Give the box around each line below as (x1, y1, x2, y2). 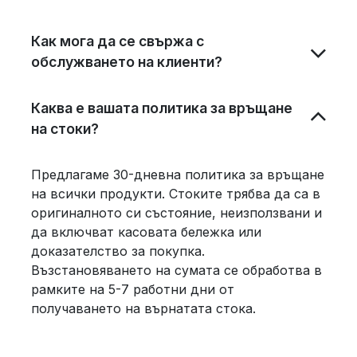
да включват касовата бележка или (31, 223, 261, 240)
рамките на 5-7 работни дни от (31, 280, 234, 297)
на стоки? (31, 120, 99, 137)
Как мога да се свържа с (31, 32, 204, 49)
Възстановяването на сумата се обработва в (31, 261, 322, 278)
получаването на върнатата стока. (31, 300, 256, 316)
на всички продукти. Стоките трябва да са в (31, 185, 320, 202)
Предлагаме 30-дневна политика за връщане (31, 166, 324, 182)
